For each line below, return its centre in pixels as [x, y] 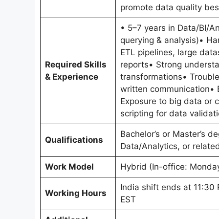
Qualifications [74, 140]
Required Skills [76, 65]
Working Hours [76, 193]
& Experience [71, 77]
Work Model [69, 167]
